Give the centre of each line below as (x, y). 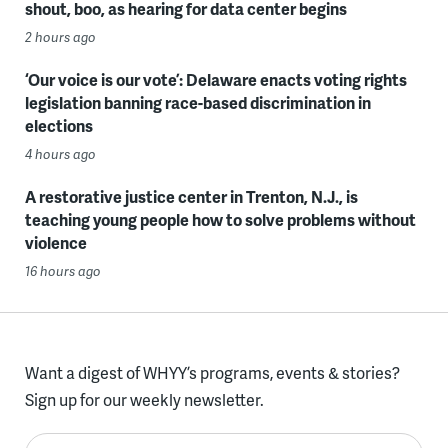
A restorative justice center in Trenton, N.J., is (191, 197)
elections (58, 126)
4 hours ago (60, 154)
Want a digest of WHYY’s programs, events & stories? (212, 373)
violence (55, 243)
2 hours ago (60, 37)
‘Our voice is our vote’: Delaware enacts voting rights (215, 80)
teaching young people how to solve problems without (220, 220)
